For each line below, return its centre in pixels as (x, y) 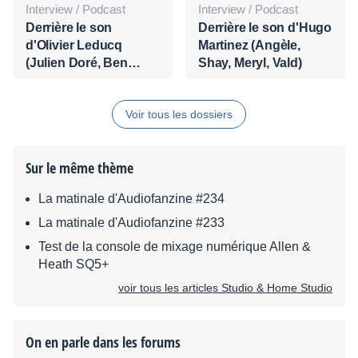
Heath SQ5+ (74, 264)
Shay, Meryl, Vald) (250, 62)
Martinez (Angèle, (249, 45)
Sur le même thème (80, 167)
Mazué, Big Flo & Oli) (87, 80)
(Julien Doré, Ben (77, 62)
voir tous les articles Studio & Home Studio (225, 287)
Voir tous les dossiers (179, 114)
